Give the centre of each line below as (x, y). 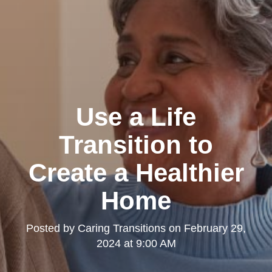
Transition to (136, 144)
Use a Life (136, 117)
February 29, (215, 228)
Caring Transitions (122, 228)
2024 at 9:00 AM (136, 243)
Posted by (52, 228)
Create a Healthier (136, 172)
